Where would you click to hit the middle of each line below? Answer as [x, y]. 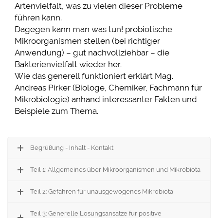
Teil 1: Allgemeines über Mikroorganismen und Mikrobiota [115, 170]
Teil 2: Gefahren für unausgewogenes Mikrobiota [102, 192]
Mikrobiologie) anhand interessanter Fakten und [106, 100]
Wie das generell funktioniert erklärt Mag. [94, 76]
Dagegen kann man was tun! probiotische [93, 29]
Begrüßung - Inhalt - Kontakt [72, 148]
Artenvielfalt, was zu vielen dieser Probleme [99, 6]
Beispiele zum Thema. [56, 111]
